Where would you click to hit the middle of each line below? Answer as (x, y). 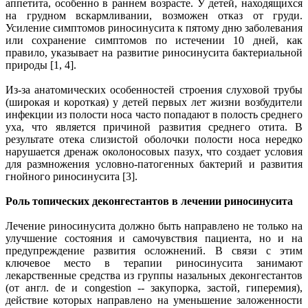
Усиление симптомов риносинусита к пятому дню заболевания (154, 27)
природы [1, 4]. (41, 65)
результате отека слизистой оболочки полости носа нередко (154, 139)
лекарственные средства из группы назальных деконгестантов (154, 275)
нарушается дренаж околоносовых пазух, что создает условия (154, 151)
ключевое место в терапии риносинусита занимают (154, 263)
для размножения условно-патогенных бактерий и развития (154, 164)
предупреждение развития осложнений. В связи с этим (154, 250)
